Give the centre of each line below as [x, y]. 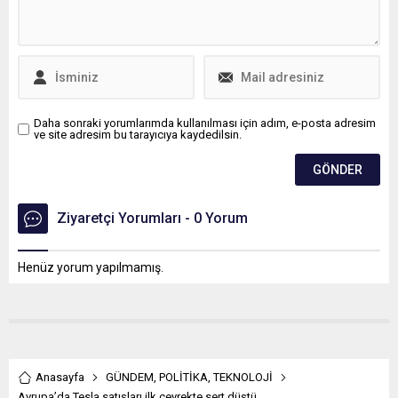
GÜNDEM [130, 378]
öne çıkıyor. [53, 12]
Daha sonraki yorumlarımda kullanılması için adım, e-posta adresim [205, 123]
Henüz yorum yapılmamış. [91, 268]
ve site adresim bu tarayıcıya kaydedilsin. [138, 135]
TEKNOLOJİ [243, 378]
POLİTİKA [183, 378]
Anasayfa [60, 378]
